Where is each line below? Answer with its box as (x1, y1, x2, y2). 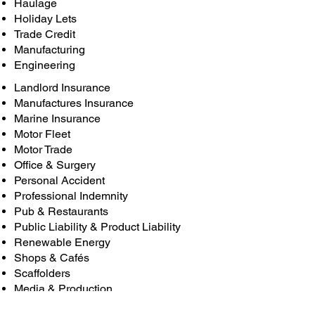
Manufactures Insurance (14, 96, 134, 110)
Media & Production (14, 282, 112, 295)
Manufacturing (14, 43, 85, 56)
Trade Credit (14, 27, 75, 41)
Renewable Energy (14, 236, 110, 249)
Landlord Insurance (14, 81, 110, 94)
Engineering (14, 58, 75, 72)
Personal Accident (14, 174, 105, 187)
